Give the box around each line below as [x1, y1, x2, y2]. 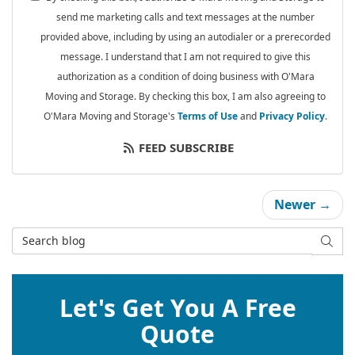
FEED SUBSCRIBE [136, 139, 235, 155]
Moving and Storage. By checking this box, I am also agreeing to [45, 89, 326, 103]
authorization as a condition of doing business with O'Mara [56, 69, 315, 83]
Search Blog [11, 226, 86, 244]
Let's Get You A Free [59, 291, 296, 324]
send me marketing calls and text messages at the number [56, 10, 315, 24]
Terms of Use [177, 109, 238, 123]
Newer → [274, 195, 331, 213]
